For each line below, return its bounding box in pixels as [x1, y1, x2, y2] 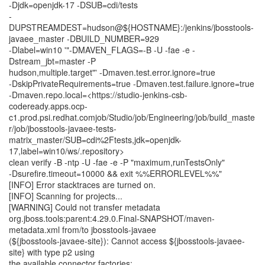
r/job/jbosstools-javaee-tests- [9, 122, 117, 134]
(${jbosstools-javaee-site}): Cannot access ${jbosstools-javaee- [9, 235, 245, 247]
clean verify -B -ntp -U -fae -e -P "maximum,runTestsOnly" [9, 156, 225, 168]
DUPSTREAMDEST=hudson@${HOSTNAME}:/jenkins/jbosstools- [9, 21, 254, 33]
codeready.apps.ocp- [9, 100, 88, 112]
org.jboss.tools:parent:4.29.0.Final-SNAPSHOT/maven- [9, 212, 215, 224]
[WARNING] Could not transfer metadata [9, 201, 160, 213]
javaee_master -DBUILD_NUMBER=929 [9, 33, 159, 44]
